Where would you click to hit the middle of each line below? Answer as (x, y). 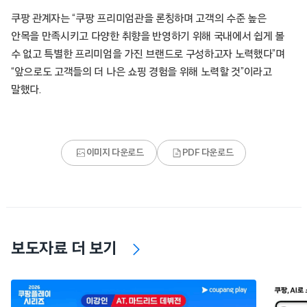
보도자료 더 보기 (64, 249)
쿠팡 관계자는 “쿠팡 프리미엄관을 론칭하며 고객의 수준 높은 (139, 19)
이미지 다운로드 (115, 153)
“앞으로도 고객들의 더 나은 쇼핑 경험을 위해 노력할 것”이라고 (142, 72)
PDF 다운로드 (208, 153)
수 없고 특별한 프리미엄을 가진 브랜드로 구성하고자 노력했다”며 (148, 54)
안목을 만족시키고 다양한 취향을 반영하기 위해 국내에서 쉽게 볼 (148, 36)
